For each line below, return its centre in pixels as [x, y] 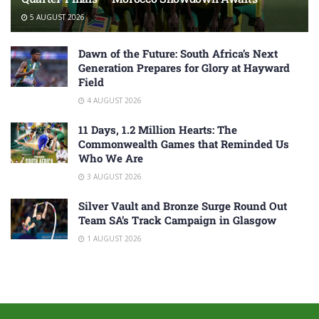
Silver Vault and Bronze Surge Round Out [183, 206]
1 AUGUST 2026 [113, 239]
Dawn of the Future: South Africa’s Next [178, 54]
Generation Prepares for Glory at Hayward [184, 68]
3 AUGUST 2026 [113, 177]
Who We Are [111, 158]
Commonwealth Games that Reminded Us [184, 144]
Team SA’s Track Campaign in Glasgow [177, 220]
